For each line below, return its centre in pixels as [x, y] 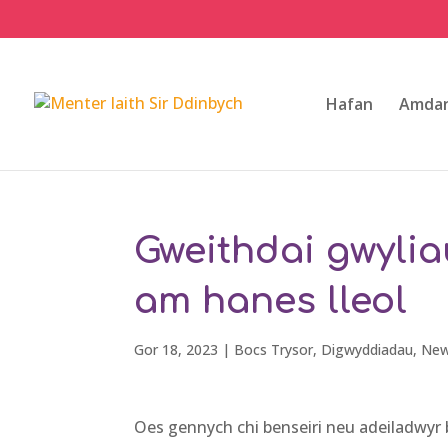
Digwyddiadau [367, 349]
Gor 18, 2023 [176, 349]
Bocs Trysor [274, 349]
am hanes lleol [271, 301]
